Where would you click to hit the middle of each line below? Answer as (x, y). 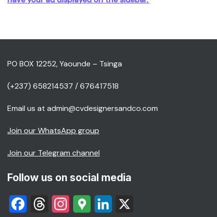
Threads (63, 204)
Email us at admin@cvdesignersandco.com (83, 108)
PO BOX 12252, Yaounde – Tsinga (65, 64)
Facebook (44, 204)
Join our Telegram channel (54, 153)
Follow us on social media (69, 178)
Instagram (87, 204)
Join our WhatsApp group (53, 131)
